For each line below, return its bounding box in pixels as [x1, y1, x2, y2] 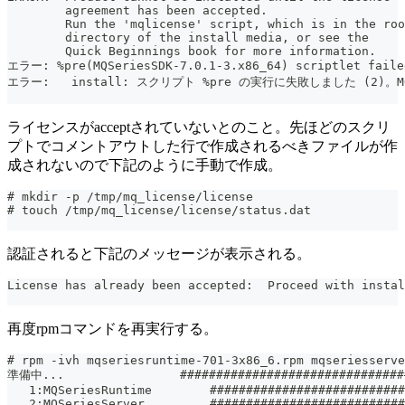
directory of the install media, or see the [7, 30, 369, 44]
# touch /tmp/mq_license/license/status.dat [7, 202, 311, 217]
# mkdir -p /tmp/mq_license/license [7, 189, 253, 203]
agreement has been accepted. [7, 3, 268, 17]
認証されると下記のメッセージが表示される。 [7, 245, 311, 261]
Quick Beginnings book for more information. [7, 43, 376, 58]
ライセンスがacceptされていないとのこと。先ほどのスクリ [7, 118, 391, 135]
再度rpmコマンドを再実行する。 [7, 320, 218, 336]
